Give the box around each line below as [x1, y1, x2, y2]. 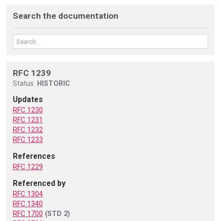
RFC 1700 [12, 210, 43, 218]
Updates [12, 95, 43, 105]
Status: [12, 79, 37, 87]
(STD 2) [44, 210, 70, 218]
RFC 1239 [12, 68, 51, 78]
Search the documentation [12, 10, 118, 21]
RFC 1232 [12, 126, 43, 134]
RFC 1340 [12, 200, 43, 208]
